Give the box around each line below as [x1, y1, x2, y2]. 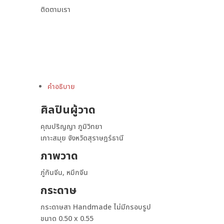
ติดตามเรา [40, 4, 70, 15]
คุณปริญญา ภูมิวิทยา [40, 121, 102, 132]
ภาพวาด [40, 148, 78, 165]
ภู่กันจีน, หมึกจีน [40, 167, 88, 178]
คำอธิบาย [47, 81, 75, 92]
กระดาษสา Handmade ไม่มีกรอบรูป [40, 202, 151, 213]
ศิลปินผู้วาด [40, 102, 95, 119]
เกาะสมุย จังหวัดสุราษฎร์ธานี [40, 133, 123, 144]
